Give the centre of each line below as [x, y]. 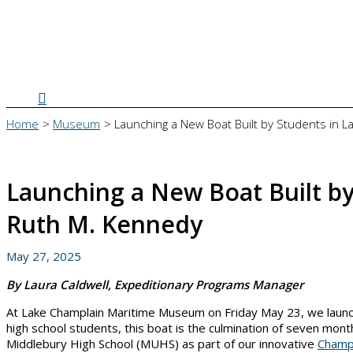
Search [60, 97]
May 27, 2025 [44, 256]
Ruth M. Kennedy [104, 224]
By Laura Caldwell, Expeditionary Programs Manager [155, 284]
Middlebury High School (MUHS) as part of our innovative [162, 343]
